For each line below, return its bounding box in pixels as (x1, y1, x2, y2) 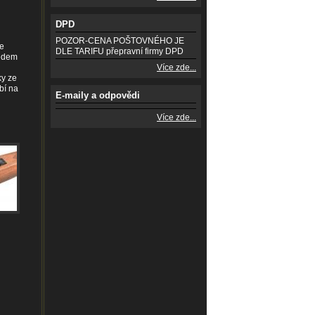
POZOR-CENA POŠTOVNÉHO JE (56, 36, 184, 46)
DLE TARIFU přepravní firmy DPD (56, 46, 184, 56)
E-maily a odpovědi (56, 90, 140, 101)
